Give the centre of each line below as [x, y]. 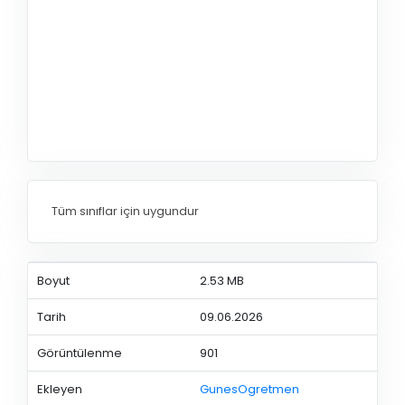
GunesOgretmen [249, 389]
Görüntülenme [79, 353]
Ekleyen [59, 389]
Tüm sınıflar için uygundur [125, 212]
